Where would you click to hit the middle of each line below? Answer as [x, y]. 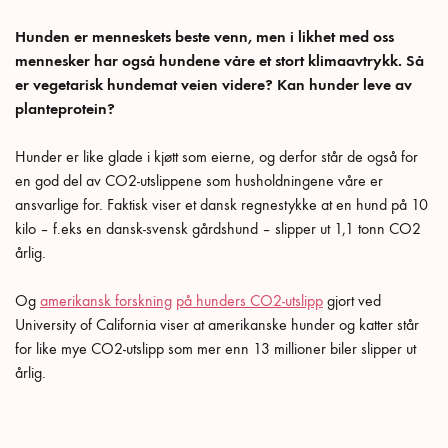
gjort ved [352, 300]
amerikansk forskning [106, 300]
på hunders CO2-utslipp [249, 300]
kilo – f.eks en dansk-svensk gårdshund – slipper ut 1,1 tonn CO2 [218, 228]
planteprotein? [65, 108]
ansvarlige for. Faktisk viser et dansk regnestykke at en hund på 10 [221, 204]
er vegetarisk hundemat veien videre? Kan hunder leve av [213, 84]
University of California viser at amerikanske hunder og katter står [217, 324]
